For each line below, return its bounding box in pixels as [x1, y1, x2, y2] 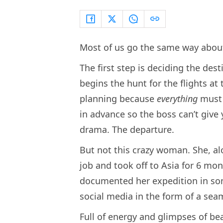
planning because [80, 93, 157, 105]
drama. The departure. [80, 123, 174, 136]
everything [157, 93, 198, 105]
